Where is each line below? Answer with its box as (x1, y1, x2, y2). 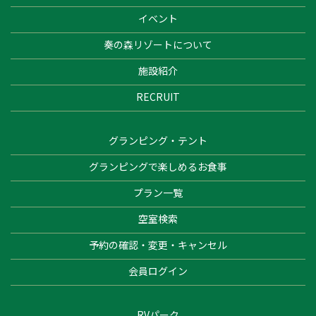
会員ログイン (128, 264, 188, 279)
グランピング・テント (109, 133, 207, 148)
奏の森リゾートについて (104, 37, 212, 52)
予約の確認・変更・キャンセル (89, 238, 227, 253)
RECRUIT (136, 90, 180, 104)
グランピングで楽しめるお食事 (89, 159, 227, 174)
